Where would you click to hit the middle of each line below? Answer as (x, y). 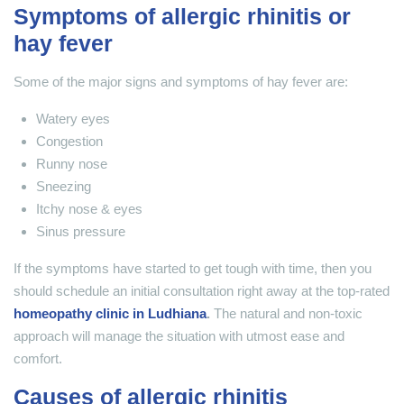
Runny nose (72, 164)
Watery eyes (73, 119)
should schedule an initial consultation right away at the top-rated (202, 291)
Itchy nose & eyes (89, 209)
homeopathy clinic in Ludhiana (110, 314)
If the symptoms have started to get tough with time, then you (193, 269)
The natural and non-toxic (288, 314)
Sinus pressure (81, 232)
